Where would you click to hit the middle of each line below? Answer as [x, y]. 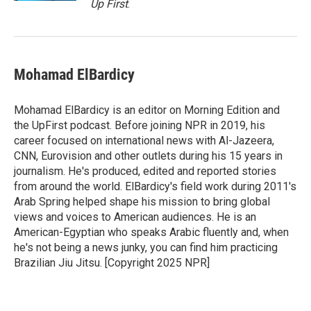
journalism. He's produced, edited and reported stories [145, 171]
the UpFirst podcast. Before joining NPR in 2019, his [140, 125]
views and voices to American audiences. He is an [135, 217]
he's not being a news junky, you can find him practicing [146, 247]
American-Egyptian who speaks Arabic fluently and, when [151, 232]
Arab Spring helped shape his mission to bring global [142, 202]
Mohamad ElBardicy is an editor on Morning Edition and [147, 110]
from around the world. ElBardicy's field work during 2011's [155, 186]
